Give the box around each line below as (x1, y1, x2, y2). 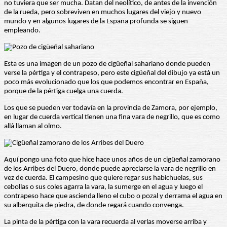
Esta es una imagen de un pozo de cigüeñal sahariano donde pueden (4, 60, 210, 68)
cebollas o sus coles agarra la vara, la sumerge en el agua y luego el (4, 183, 203, 192)
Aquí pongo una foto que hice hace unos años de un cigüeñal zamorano (4, 156, 220, 164)
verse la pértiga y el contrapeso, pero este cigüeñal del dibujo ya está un (4, 69, 220, 78)
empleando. (4, 27, 41, 35)
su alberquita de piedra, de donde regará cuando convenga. (4, 202, 184, 210)
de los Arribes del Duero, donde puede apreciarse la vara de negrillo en (4, 165, 216, 173)
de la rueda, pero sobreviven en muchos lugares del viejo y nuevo (4, 9, 201, 17)
